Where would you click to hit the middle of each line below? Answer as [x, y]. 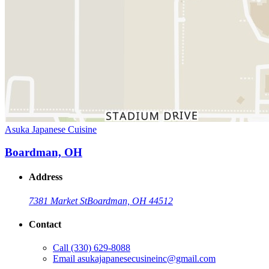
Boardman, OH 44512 [130, 201]
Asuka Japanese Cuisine [51, 129]
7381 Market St [58, 201]
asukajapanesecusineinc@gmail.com [147, 259]
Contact [45, 225]
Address [46, 177]
